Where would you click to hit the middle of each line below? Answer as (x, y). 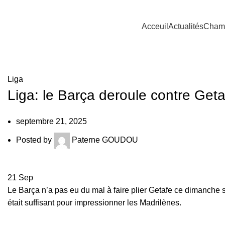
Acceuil (155, 26)
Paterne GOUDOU (105, 140)
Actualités (186, 26)
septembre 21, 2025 (51, 121)
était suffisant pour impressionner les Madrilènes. (94, 203)
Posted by (34, 140)
